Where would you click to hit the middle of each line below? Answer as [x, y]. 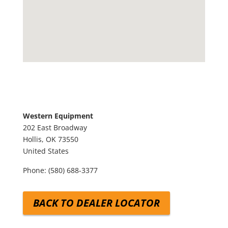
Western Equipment [58, 116]
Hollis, [34, 139]
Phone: [35, 170]
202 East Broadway [55, 127]
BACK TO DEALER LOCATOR [96, 203]
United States [46, 151]
